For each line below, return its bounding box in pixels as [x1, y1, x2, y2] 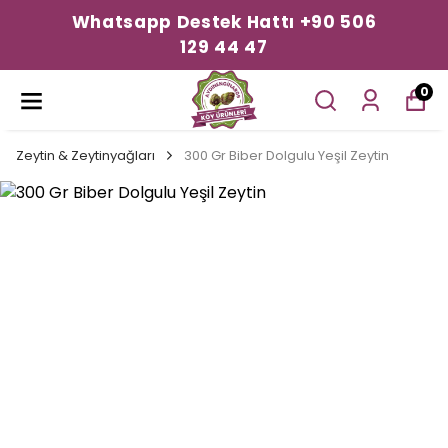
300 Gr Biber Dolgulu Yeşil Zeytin [184, 146, 389, 165]
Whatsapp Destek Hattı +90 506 [71, 10, 377, 34]
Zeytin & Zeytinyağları [16, 146, 155, 165]
